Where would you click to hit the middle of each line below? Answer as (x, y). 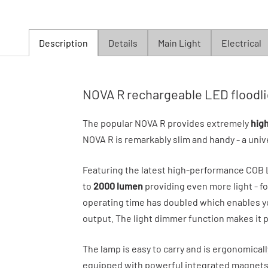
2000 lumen (118, 185)
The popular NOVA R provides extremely (167, 123)
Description (63, 42)
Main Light (179, 42)
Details (123, 42)
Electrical (241, 42)
